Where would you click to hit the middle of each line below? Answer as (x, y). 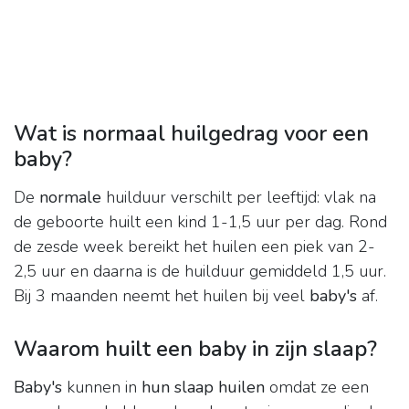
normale (70, 198)
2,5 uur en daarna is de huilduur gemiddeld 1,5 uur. (200, 272)
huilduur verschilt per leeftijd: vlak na (239, 198)
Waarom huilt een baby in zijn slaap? (195, 349)
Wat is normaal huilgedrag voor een (191, 134)
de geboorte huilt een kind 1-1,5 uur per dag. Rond (200, 222)
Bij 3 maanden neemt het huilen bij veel (162, 296)
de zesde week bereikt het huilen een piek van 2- (194, 247)
